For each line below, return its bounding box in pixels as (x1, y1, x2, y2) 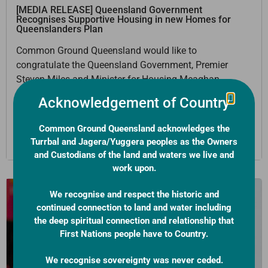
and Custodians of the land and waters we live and (34, 150, 234, 160)
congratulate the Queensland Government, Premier (16, 59, 228, 71)
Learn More (31, 131, 81, 143)
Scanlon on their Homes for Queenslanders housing (16, 87, 233, 99)
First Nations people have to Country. (60, 229, 208, 239)
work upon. (112, 163, 156, 173)
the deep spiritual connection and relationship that (34, 215, 234, 226)
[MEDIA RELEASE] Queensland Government (16, 4, 202, 16)
